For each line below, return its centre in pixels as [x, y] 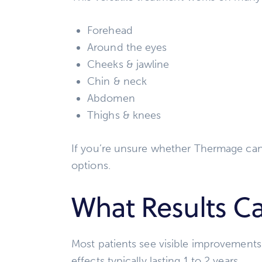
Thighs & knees [124, 116]
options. [91, 166]
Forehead [110, 31]
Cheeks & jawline [128, 65]
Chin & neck [117, 82]
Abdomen [111, 99]
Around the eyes [127, 48]
